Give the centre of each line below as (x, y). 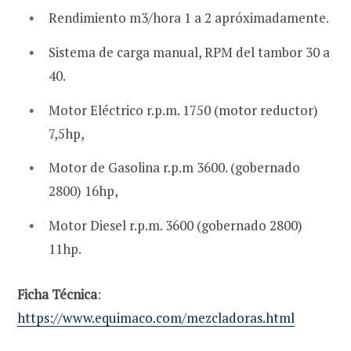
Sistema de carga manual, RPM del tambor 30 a (189, 52)
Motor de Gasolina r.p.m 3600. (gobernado (174, 168)
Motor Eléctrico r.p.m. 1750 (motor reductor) (183, 110)
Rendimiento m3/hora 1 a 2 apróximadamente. (189, 18)
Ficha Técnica (57, 294)
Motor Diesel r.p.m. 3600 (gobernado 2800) (175, 225)
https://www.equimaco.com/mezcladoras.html (156, 317)
